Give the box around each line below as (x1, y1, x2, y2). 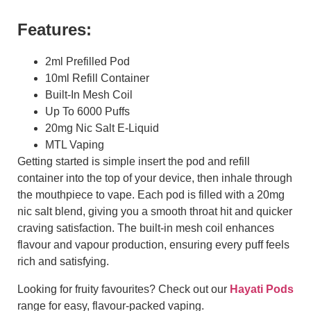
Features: (17, 19, 92, 39)
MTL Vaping (45, 138, 104, 151)
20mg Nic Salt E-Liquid (45, 121, 159, 134)
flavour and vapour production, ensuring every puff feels (17, 238, 289, 251)
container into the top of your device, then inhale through (17, 171, 292, 184)
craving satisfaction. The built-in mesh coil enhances (17, 221, 274, 234)
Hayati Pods (230, 283, 294, 295)
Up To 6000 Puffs (45, 105, 130, 117)
